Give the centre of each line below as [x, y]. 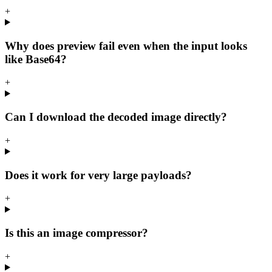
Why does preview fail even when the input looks [126, 46]
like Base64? [36, 59]
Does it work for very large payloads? [98, 175]
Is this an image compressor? [76, 233]
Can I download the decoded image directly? [116, 117]
